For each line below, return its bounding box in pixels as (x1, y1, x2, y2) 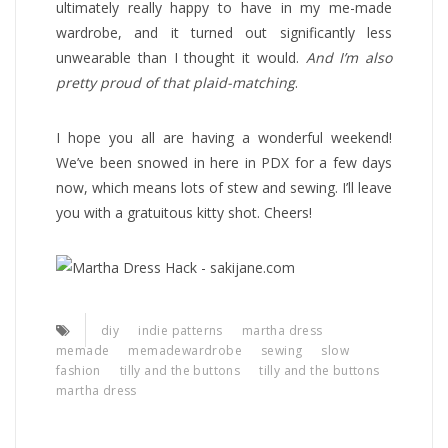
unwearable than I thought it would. (56, 47, 306, 67)
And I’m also (305, 47, 392, 67)
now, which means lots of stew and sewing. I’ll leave (56, 177, 392, 197)
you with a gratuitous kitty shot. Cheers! (56, 202, 312, 222)
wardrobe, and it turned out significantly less (56, 22, 392, 42)
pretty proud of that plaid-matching (56, 72, 295, 92)
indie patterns (138, 321, 223, 339)
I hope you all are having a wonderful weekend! (56, 127, 392, 147)
